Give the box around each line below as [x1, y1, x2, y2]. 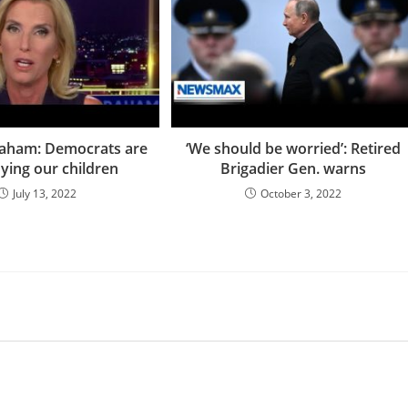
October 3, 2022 [260, 185, 342, 201]
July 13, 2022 [12, 185, 76, 201]
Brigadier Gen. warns [220, 158, 367, 178]
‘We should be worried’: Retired [186, 138, 402, 158]
